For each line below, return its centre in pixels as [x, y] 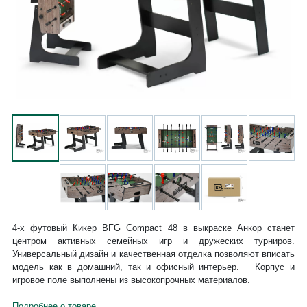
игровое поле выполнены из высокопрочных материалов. [131, 280]
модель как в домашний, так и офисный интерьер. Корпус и [153, 267]
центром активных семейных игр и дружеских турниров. [153, 241]
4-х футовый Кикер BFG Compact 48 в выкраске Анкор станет [153, 228]
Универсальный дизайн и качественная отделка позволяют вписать [153, 254]
